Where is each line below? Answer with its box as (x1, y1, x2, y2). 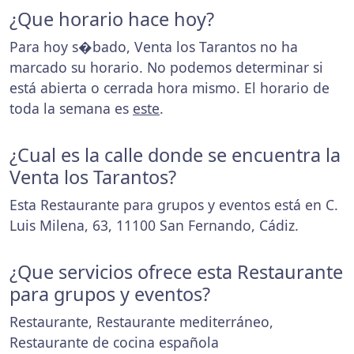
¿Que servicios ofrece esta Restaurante (9, 259, 343, 284)
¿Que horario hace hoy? (9, 6, 214, 32)
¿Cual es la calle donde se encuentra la (9, 142, 341, 168)
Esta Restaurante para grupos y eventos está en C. (9, 195, 338, 214)
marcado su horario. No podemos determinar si (9, 58, 323, 77)
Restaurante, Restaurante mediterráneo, (9, 312, 273, 331)
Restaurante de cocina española (9, 333, 219, 352)
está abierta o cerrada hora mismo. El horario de (9, 78, 330, 97)
